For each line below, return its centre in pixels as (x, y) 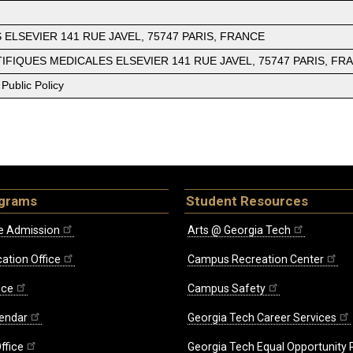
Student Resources (247, 201)
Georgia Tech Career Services (262, 318)
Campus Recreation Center (256, 260)
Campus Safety (227, 289)
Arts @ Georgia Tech (239, 230)
